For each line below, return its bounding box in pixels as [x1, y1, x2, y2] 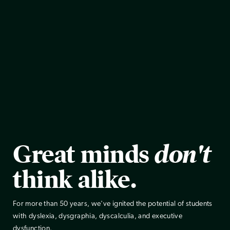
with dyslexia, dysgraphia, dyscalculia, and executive [13, 213, 183, 221]
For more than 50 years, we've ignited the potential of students [13, 200, 213, 208]
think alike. [13, 164, 137, 195]
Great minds [13, 139, 155, 169]
